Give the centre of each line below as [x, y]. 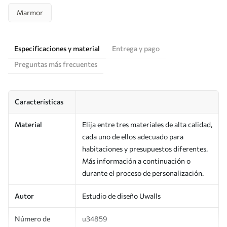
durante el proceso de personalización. [143, 173]
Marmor [30, 12]
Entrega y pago [136, 48]
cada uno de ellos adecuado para [133, 136]
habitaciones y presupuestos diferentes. [145, 148]
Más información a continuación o [136, 161]
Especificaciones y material [57, 48]
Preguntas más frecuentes [56, 64]
